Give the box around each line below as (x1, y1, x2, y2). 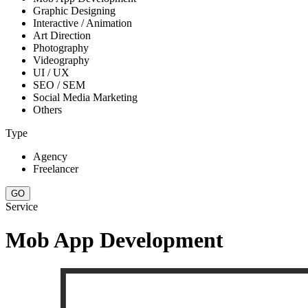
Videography (33, 54, 89, 66)
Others (33, 104, 62, 115)
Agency (33, 151, 67, 162)
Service (5, 201, 38, 212)
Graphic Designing (33, 5, 115, 16)
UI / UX (33, 67, 69, 78)
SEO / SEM (33, 79, 85, 91)
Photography (33, 42, 89, 54)
